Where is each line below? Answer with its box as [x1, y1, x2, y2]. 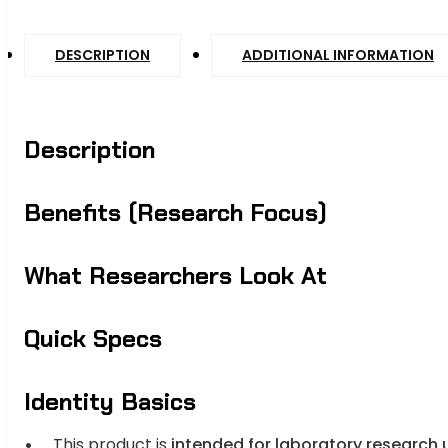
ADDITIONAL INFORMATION [242, 45, 434, 66]
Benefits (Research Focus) [24, 197, 327, 229]
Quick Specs [24, 323, 162, 355]
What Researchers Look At [24, 260, 327, 292]
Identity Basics [24, 386, 196, 418]
